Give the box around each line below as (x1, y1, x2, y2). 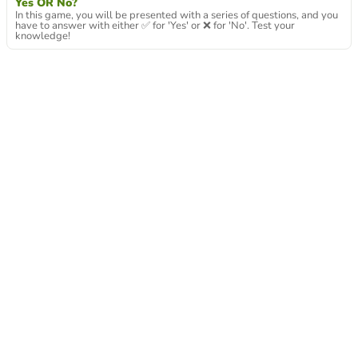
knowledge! (15, 29, 70, 43)
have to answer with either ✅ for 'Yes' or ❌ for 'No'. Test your (15, 18, 295, 33)
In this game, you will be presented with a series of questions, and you (15, 8, 338, 22)
